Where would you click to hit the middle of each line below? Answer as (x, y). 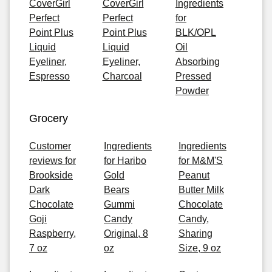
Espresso (49, 76)
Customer (50, 146)
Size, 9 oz (200, 248)
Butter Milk (201, 190)
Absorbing (198, 62)
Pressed (193, 76)
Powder (192, 91)
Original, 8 (126, 233)
